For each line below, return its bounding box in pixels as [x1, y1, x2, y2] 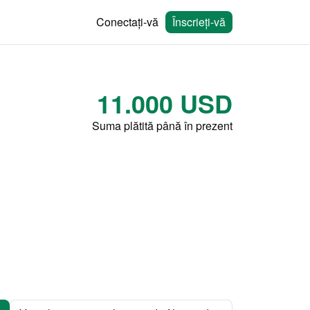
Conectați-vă [96, 14, 158, 30]
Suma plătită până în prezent [92, 118, 232, 134]
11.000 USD [97, 85, 232, 121]
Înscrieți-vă [172, 14, 226, 30]
